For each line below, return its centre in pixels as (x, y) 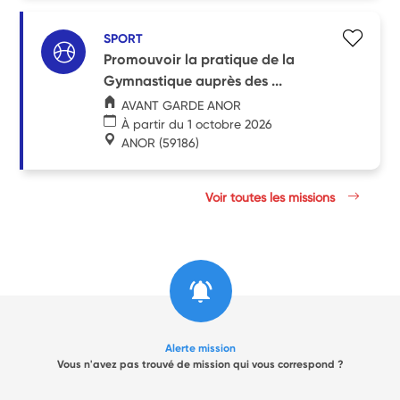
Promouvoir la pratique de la (200, 59)
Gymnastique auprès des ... (193, 80)
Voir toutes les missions (272, 197)
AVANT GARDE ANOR (182, 105)
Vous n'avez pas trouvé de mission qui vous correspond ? (200, 364)
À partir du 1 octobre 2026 (197, 124)
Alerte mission (200, 348)
